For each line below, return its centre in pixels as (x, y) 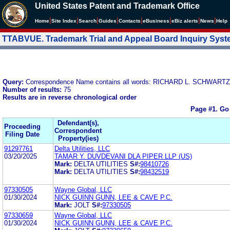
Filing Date (22, 134)
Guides (108, 21)
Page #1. (205, 109)
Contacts (130, 21)
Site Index (64, 21)
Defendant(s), (78, 123)
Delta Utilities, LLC (82, 148)
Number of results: (33, 89)
